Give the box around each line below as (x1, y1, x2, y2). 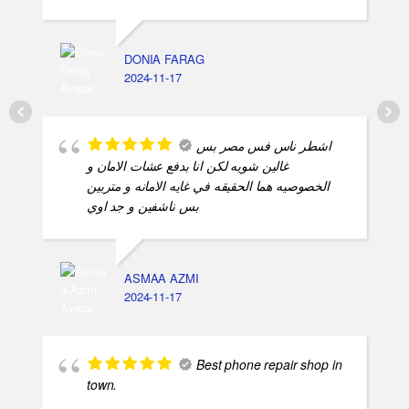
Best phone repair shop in (196, 372, 342, 392)
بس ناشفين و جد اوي (87, 214, 199, 233)
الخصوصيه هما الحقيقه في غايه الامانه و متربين (87, 194, 330, 213)
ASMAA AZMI (124, 287, 199, 305)
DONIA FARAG (124, 68, 204, 86)
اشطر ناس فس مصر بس (196, 153, 331, 173)
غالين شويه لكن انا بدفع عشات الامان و (87, 173, 288, 193)
